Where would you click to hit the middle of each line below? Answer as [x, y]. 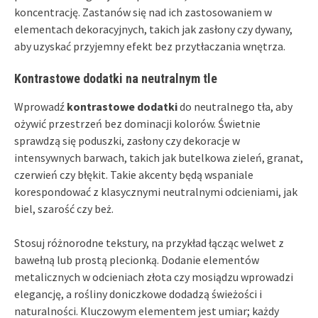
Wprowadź [40, 106]
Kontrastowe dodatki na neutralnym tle [116, 78]
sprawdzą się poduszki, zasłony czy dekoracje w [127, 140]
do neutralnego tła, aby [235, 106]
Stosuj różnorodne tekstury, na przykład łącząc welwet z [149, 242]
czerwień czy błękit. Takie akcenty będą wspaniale [134, 174]
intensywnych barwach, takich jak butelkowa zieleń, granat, [159, 157]
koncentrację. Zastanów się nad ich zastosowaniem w [143, 12]
